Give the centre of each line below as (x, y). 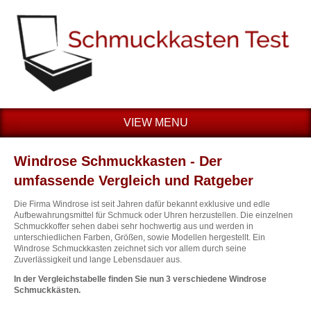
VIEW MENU (155, 123)
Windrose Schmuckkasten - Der (118, 161)
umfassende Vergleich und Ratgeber (134, 181)
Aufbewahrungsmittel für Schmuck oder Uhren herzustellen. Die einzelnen (153, 216)
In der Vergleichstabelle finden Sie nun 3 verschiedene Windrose (140, 279)
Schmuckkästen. (47, 291)
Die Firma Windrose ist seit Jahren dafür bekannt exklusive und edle (142, 204)
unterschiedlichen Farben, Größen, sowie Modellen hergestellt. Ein (140, 238)
